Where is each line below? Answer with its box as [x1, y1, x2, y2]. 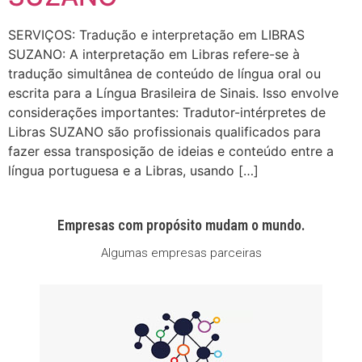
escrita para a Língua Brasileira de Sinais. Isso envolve [8, 85, 339, 102]
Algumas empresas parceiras [100, 245, 262, 260]
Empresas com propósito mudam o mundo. [57, 216, 305, 234]
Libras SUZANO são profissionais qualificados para [8, 124, 321, 141]
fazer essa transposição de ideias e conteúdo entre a [8, 143, 334, 160]
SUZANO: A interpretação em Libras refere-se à [8, 46, 300, 63]
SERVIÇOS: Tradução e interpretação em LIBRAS [8, 27, 305, 44]
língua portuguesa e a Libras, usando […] [8, 162, 259, 179]
